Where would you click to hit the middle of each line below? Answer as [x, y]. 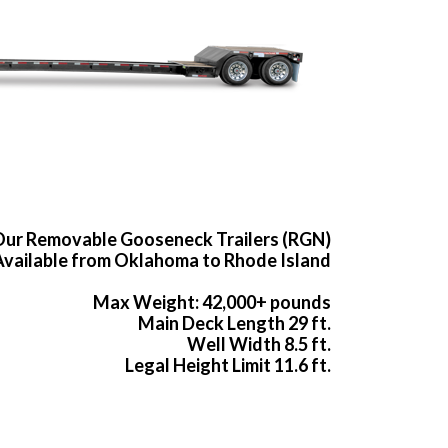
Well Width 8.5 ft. [259, 344]
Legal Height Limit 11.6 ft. [228, 365]
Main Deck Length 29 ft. [234, 323]
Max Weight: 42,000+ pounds [212, 302]
